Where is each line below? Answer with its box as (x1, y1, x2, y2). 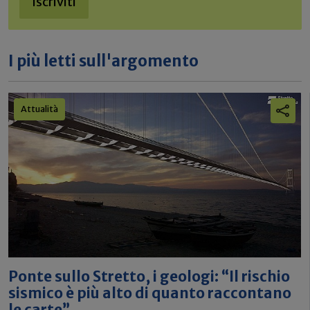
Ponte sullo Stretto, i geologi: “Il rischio (8, 267, 290, 286)
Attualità (21, 104, 58, 114)
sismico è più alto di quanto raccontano (8, 284, 291, 302)
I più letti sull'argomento (8, 51, 199, 71)
